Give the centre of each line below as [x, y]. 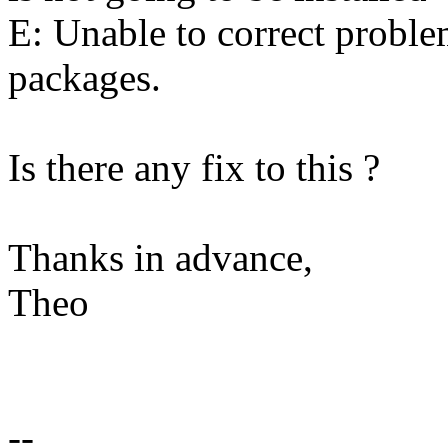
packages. [84, 77]
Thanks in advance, [160, 257]
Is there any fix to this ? [194, 167]
